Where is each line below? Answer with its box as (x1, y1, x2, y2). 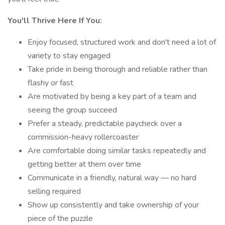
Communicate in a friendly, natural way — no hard (28, 172, 196, 183)
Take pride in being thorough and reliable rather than (28, 64, 207, 75)
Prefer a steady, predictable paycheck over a (28, 118, 182, 129)
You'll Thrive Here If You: (8, 15, 102, 26)
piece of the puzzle (28, 213, 93, 224)
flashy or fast (28, 77, 73, 88)
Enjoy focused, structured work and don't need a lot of (28, 37, 216, 48)
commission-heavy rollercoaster (28, 132, 139, 143)
